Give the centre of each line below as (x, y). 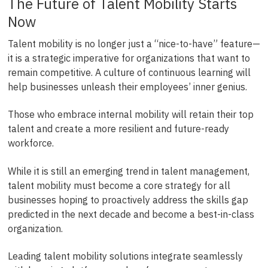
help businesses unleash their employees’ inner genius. (127, 86)
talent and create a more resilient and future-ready (118, 129)
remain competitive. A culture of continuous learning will (129, 72)
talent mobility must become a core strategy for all (119, 185)
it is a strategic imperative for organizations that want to (129, 58)
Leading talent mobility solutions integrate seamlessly (125, 256)
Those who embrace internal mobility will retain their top (130, 115)
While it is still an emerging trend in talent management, (128, 171)
